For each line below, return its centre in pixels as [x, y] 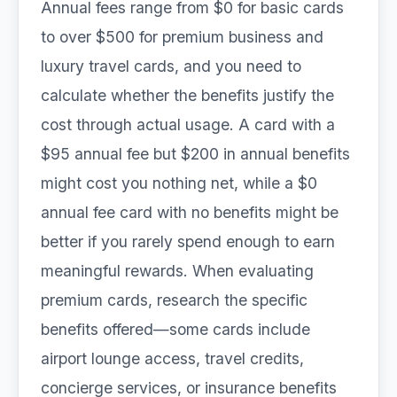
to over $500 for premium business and [182, 37]
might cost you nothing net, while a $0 [179, 183]
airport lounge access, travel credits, [172, 358]
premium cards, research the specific [174, 300]
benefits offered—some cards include [175, 329]
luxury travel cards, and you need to [171, 66]
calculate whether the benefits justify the [187, 95]
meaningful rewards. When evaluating [177, 271]
